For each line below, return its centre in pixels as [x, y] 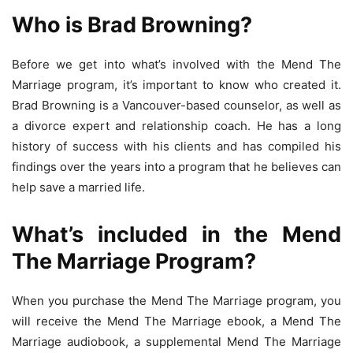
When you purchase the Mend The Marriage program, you [176, 301]
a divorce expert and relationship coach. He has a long [176, 126]
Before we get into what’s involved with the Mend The [176, 64]
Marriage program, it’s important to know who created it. [176, 85]
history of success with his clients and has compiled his [176, 146]
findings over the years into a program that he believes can [176, 167]
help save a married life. [78, 187]
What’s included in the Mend [176, 234]
